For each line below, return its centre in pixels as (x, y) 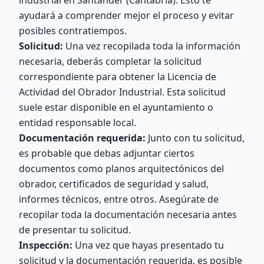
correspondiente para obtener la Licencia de (118, 77)
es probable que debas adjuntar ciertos (107, 153)
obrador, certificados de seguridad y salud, (114, 184)
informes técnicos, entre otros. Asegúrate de (119, 199)
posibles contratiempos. (73, 31)
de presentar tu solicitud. (75, 230)
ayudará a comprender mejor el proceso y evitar (126, 15)
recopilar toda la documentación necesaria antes (128, 214)
